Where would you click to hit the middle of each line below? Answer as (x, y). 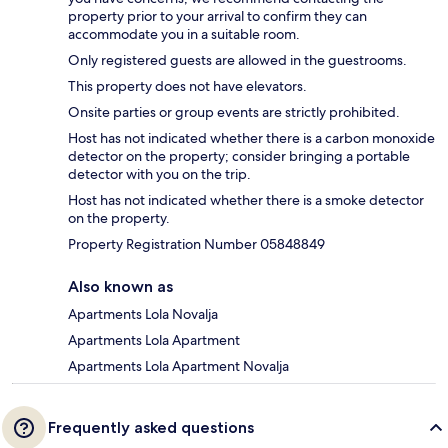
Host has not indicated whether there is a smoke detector (246, 200)
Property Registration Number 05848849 (196, 244)
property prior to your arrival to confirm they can (217, 16)
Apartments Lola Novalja (143, 314)
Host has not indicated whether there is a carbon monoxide (251, 138)
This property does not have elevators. (187, 86)
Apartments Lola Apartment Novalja (178, 366)
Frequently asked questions (151, 428)
